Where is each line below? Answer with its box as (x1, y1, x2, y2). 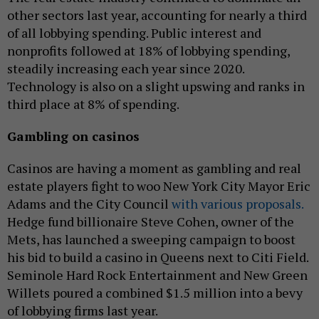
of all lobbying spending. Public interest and (7, 23, 261, 41)
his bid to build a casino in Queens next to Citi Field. (7, 248, 308, 266)
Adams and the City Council (7, 194, 172, 212)
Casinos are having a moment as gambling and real (7, 159, 301, 177)
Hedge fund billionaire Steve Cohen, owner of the (7, 212, 294, 230)
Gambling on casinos (7, 127, 140, 145)
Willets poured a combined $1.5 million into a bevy (7, 283, 303, 301)
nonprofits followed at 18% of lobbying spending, (7, 41, 290, 59)
